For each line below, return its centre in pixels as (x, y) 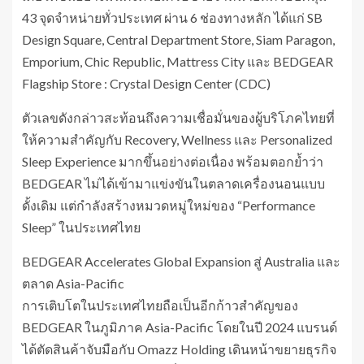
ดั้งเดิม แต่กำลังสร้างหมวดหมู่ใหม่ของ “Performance (169, 205)
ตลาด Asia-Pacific (73, 283)
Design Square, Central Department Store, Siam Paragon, (178, 39)
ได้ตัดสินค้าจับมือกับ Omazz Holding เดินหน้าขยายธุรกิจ (179, 349)
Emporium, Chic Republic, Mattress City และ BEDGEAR (178, 61)
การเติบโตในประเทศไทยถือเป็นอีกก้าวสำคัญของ (160, 305)
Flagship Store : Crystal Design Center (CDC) (146, 83)
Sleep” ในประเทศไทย (81, 227)
